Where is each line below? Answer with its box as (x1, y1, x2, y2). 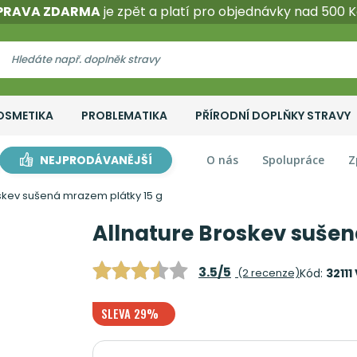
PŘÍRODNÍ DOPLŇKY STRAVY (194, 108, 351, 124)
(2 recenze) (235, 265, 300, 280)
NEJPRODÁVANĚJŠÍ (40, 152, 152, 168)
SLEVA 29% (101, 304, 159, 322)
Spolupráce (262, 152, 324, 167)
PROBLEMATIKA (80, 108, 167, 124)
